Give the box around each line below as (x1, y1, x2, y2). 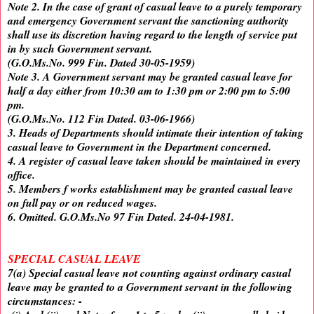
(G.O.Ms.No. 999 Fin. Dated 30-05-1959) (8, 55, 195, 71)
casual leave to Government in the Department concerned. (8, 139, 271, 155)
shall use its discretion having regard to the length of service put (8, 27, 297, 43)
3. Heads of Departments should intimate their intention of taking (8, 125, 303, 141)
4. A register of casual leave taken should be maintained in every (8, 153, 301, 169)
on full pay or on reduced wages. (8, 195, 157, 211)
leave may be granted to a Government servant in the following (8, 279, 292, 295)
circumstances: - (8, 293, 82, 309)
